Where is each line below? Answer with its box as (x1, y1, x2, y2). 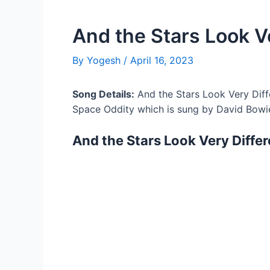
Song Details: (72, 88, 134, 100)
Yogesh (87, 54, 124, 66)
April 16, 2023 (130, 54, 193, 66)
